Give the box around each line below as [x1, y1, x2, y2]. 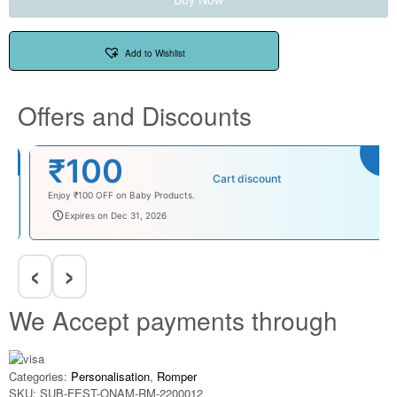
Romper [157, 368, 197, 385]
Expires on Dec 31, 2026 [53, 209, 155, 221]
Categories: [9, 368, 67, 385]
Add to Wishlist [125, 47, 185, 60]
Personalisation [71, 368, 150, 385]
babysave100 [36, 209, 105, 222]
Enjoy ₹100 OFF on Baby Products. [36, 190, 183, 201]
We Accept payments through [9, 302, 338, 339]
